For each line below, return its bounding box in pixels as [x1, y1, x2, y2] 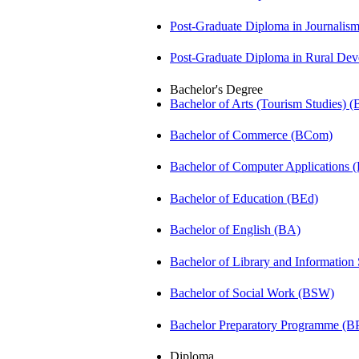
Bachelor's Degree [170, 82, 263, 96]
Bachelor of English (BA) [170, 223, 301, 237]
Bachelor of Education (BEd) [170, 191, 318, 205]
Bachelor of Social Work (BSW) [170, 286, 334, 301]
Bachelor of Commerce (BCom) [170, 127, 333, 142]
